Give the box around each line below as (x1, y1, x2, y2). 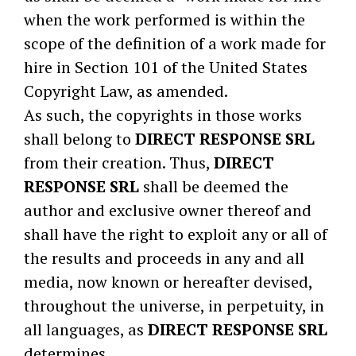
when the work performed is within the (24, 9, 305, 30)
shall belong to (24, 128, 135, 149)
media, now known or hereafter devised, (24, 271, 312, 292)
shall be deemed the (139, 176, 288, 197)
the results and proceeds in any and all (24, 247, 304, 269)
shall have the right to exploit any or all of (24, 223, 327, 245)
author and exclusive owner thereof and (24, 199, 311, 221)
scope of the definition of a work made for (24, 33, 326, 54)
